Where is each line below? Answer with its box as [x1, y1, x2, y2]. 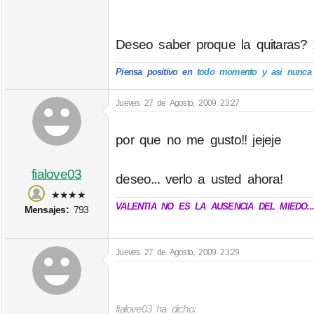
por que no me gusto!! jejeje [116, 132, 281, 147]
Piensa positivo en [116, 67, 192, 78]
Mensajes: [24, 204, 69, 216]
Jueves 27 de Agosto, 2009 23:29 [116, 247, 240, 257]
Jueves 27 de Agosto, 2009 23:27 [116, 98, 240, 109]
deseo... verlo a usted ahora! [116, 171, 283, 186]
